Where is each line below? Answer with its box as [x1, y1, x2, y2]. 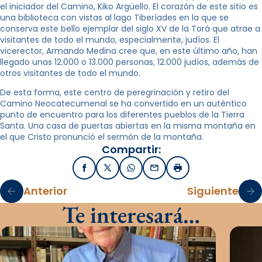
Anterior [23, 184, 67, 199]
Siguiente [187, 184, 239, 199]
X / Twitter [106, 165, 152, 177]
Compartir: [101, 142, 161, 157]
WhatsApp [130, 165, 176, 177]
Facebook [83, 165, 127, 177]
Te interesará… [62, 199, 200, 230]
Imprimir [177, 165, 213, 177]
